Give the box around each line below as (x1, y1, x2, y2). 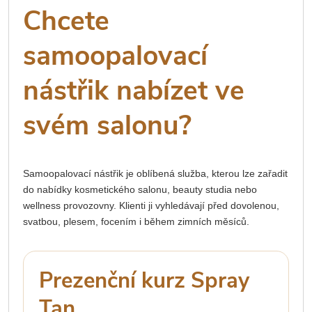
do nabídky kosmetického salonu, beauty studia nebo (23, 184, 257, 196)
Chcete (23, 2, 109, 40)
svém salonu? (23, 107, 192, 144)
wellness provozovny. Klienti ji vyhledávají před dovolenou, (23, 200, 279, 212)
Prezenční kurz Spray (39, 266, 249, 296)
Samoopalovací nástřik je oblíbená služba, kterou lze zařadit (23, 168, 288, 180)
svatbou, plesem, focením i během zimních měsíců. (23, 216, 249, 228)
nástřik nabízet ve (23, 72, 244, 109)
